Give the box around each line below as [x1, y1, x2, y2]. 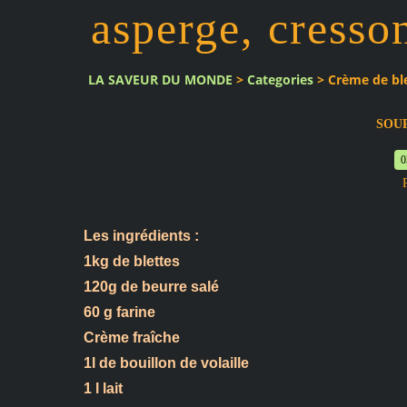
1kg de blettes [84, 253, 180, 269]
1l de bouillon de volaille [84, 354, 249, 371]
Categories [247, 71, 313, 89]
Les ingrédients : [84, 227, 199, 243]
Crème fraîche [84, 329, 180, 345]
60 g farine [84, 303, 155, 320]
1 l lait [84, 380, 123, 396]
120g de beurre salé [84, 278, 219, 294]
